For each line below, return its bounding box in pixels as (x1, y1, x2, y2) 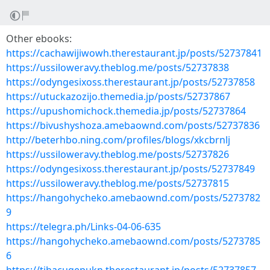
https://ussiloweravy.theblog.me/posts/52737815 (6, 177, 229, 190)
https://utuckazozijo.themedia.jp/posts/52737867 (6, 90, 230, 103)
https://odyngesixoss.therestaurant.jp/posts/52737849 (6, 162, 255, 175)
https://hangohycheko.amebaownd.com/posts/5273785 (6, 234, 260, 248)
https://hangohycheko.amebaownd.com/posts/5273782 (6, 191, 260, 204)
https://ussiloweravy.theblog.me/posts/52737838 (6, 61, 229, 74)
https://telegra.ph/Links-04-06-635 (6, 220, 161, 233)
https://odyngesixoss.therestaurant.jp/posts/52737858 (6, 75, 255, 89)
